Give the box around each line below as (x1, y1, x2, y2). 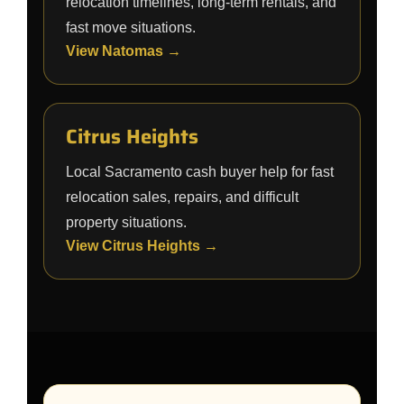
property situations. (66, 215, 187, 230)
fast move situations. (66, 20, 196, 35)
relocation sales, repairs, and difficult (66, 189, 298, 205)
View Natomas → (66, 43, 181, 59)
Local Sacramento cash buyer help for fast (66, 164, 334, 179)
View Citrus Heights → (66, 238, 218, 253)
